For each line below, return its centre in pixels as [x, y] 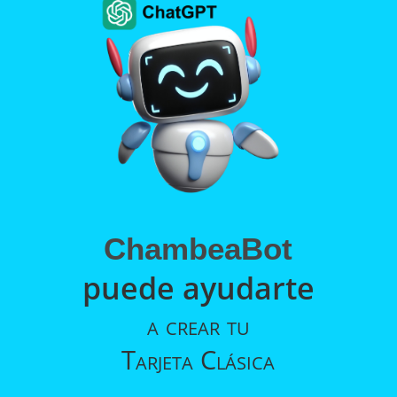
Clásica [238, 360]
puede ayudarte [198, 288]
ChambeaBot [198, 249]
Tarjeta [161, 360]
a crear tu [198, 325]
